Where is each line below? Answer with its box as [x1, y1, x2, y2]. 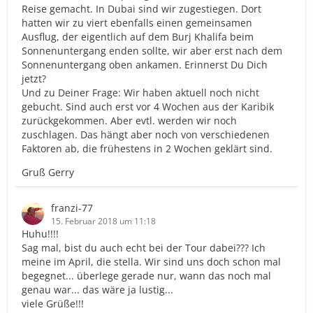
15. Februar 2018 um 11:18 [51, 214, 156, 227]
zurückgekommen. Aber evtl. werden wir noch [22, 113, 237, 127]
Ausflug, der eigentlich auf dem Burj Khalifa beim [22, 29, 254, 43]
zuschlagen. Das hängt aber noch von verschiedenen [22, 127, 270, 141]
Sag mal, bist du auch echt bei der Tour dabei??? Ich [22, 240, 265, 254]
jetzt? [22, 71, 46, 85]
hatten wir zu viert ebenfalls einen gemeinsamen [22, 15, 252, 29]
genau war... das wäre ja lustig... [22, 282, 173, 296]
